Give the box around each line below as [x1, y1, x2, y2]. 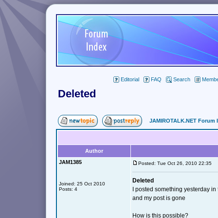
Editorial [120, 76, 139, 82]
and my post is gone [132, 195, 185, 201]
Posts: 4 [59, 186, 77, 192]
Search [173, 76, 190, 82]
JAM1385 [59, 159, 82, 165]
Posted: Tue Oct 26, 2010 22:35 [138, 161, 216, 166]
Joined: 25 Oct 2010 [59, 181, 105, 186]
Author [85, 148, 103, 154]
